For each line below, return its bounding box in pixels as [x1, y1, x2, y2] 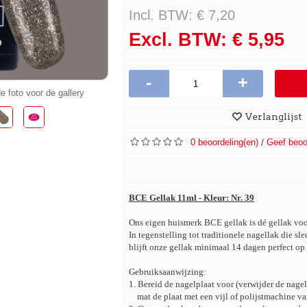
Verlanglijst [245, 111, 302, 122]
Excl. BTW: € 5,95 [129, 29, 284, 50]
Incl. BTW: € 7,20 [129, 8, 235, 23]
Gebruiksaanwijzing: [129, 267, 206, 277]
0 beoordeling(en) [191, 137, 258, 147]
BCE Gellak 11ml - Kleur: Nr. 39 [129, 193, 254, 203]
